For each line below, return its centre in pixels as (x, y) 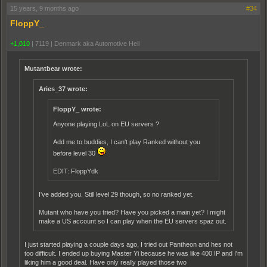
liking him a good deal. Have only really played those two (105, 262)
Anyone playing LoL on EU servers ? (106, 124)
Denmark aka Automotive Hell (97, 44)
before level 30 (75, 153)
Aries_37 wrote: (63, 89)
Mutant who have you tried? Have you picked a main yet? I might (132, 212)
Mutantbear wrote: (53, 69)
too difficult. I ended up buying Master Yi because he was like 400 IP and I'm (133, 253)
